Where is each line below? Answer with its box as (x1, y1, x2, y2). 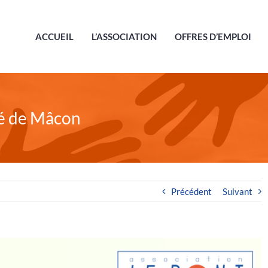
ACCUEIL (35, 31, 74, 42)
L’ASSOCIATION (92, 31, 157, 42)
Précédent (170, 186, 212, 197)
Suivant (222, 186, 252, 197)
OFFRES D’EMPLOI (175, 31, 251, 42)
